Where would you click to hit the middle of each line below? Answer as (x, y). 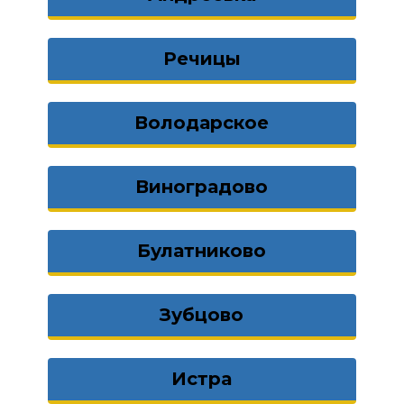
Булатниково (202, 251)
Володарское (202, 123)
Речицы (202, 59)
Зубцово (202, 315)
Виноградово (202, 187)
